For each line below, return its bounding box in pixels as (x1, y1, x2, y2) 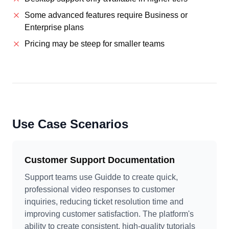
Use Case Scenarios (12, 117, 128, 131)
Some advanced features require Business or (25, 11, 188, 19)
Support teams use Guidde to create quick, (25, 173, 178, 181)
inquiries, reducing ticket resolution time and (25, 197, 184, 206)
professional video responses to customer (25, 185, 175, 194)
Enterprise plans (25, 23, 84, 32)
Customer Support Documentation (25, 155, 175, 165)
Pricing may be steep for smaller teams (25, 39, 165, 48)
